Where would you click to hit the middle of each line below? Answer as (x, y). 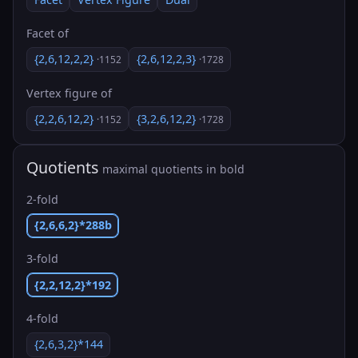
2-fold (42, 199)
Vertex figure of (69, 93)
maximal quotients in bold (173, 169)
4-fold (42, 318)
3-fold (42, 259)
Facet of (48, 34)
